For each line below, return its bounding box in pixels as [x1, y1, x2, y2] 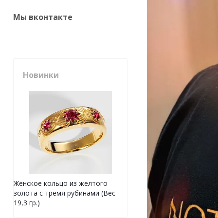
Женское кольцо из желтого [14, 179, 108, 188]
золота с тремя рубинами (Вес [14, 188, 115, 198]
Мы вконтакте [13, 12, 73, 23]
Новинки [23, 70, 59, 81]
